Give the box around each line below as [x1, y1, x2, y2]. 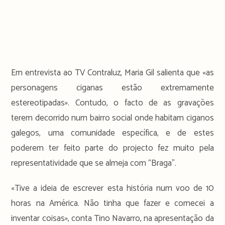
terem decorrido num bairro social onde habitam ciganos [11, 110, 214, 125]
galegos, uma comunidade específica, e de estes [11, 126, 214, 140]
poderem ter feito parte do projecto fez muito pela [11, 141, 214, 155]
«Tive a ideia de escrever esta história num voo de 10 [11, 181, 214, 195]
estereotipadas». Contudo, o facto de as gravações [11, 95, 214, 110]
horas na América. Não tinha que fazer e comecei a [11, 196, 214, 210]
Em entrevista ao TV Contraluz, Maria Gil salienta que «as [11, 65, 214, 80]
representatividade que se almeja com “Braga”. [11, 156, 177, 170]
